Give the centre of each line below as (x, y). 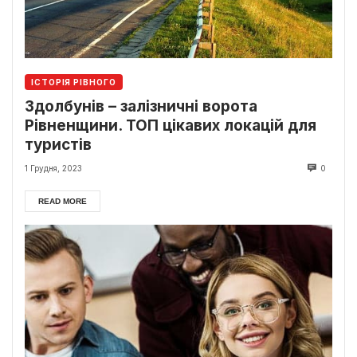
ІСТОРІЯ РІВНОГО (74, 82)
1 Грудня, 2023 (53, 169)
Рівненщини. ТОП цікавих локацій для (171, 126)
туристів (60, 145)
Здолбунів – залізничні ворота (141, 107)
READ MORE (63, 202)
